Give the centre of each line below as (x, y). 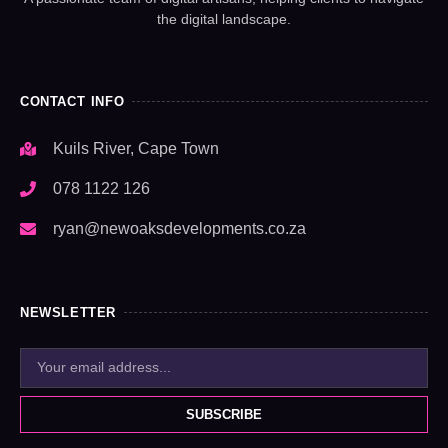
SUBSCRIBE (224, 414)
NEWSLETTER (68, 312)
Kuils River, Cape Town (136, 148)
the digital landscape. (224, 18)
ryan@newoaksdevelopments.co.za (179, 228)
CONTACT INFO (72, 101)
